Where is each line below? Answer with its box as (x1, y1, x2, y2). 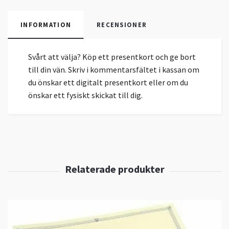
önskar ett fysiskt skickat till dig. (28, 90, 143, 101)
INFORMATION (20, 20, 72, 29)
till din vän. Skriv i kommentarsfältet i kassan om (28, 64, 199, 75)
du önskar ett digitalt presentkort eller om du (28, 77, 188, 88)
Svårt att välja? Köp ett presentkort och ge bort (28, 52, 196, 62)
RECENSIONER (97, 20, 147, 29)
